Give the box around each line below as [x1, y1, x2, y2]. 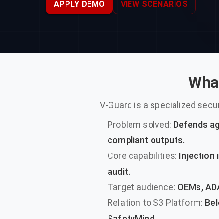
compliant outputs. [108, 135, 185, 145]
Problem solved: [108, 119, 172, 130]
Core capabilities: [108, 151, 177, 161]
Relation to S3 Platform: [108, 197, 203, 208]
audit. [108, 166, 131, 176]
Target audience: [108, 182, 175, 192]
